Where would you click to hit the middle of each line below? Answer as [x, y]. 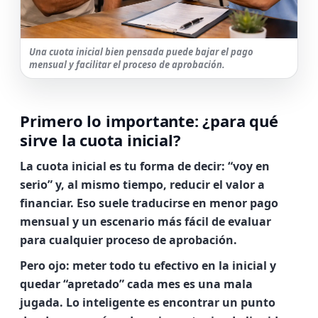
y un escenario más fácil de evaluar [170, 221]
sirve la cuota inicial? [100, 140]
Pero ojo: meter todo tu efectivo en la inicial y [148, 265]
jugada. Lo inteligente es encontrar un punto [148, 302]
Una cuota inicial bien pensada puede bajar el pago [141, 52]
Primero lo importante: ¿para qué [149, 121]
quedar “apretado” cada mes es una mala [136, 284]
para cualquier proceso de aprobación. [128, 240]
